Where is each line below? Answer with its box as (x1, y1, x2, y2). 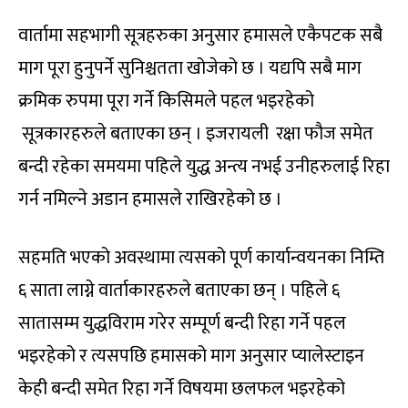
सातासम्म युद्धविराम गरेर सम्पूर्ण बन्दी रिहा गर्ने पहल (18, 307, 346, 339)
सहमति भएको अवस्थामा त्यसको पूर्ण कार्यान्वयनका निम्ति (18, 241, 384, 273)
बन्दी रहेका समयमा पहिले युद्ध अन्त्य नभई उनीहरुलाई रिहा (18, 150, 390, 182)
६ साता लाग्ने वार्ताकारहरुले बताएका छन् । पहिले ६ (18, 274, 340, 306)
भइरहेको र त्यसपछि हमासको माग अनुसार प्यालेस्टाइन (18, 340, 364, 372)
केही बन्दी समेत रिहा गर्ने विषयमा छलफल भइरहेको (18, 372, 345, 404)
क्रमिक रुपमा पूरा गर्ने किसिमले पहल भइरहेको (18, 85, 314, 117)
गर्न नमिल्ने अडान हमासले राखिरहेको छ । (18, 183, 282, 215)
